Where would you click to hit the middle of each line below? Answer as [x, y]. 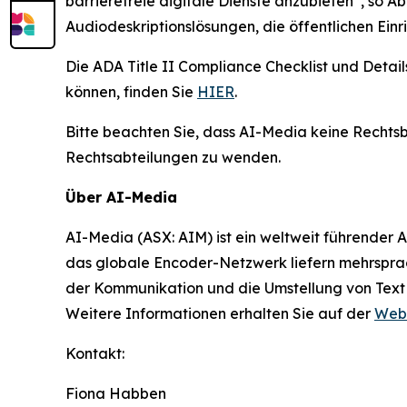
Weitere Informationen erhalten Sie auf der [220, 313]
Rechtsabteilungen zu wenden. [173, 157]
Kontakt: [95, 353]
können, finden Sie [131, 91]
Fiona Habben [116, 393]
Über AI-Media [121, 197]
